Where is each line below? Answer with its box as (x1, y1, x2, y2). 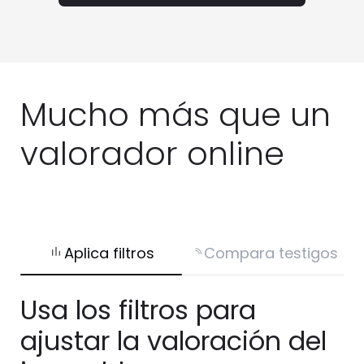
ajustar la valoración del (20, 322, 327, 359)
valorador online (20, 131, 284, 177)
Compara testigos (204, 242, 338, 263)
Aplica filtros (64, 242, 154, 263)
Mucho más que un (20, 92, 331, 138)
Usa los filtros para (20, 291, 256, 328)
